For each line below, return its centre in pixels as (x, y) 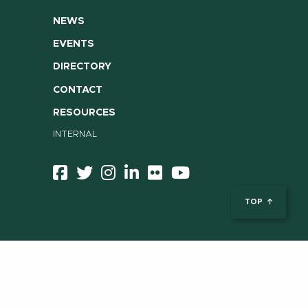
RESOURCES (84, 112)
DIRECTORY (82, 67)
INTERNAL (75, 134)
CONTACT (77, 90)
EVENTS (73, 44)
